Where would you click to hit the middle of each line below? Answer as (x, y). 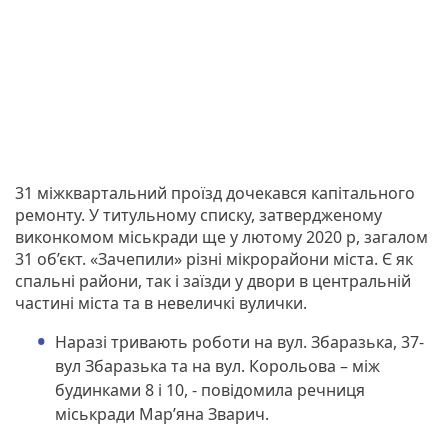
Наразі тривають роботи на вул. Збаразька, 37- (239, 341)
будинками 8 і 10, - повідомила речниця (210, 389)
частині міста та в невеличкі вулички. (161, 302)
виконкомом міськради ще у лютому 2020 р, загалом (221, 236)
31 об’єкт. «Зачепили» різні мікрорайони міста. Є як (214, 258)
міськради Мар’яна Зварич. (162, 413)
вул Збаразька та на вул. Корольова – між (217, 365)
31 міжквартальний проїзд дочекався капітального (215, 192)
